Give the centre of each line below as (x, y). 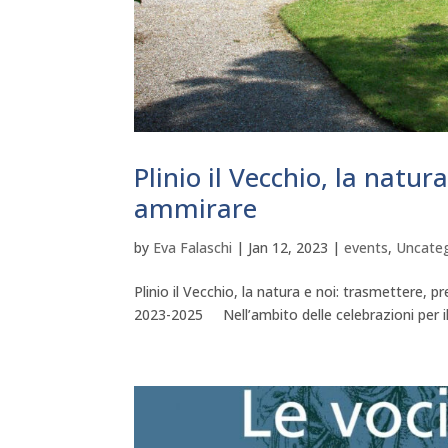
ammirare (196, 207)
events (366, 247)
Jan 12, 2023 (288, 247)
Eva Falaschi (193, 247)
